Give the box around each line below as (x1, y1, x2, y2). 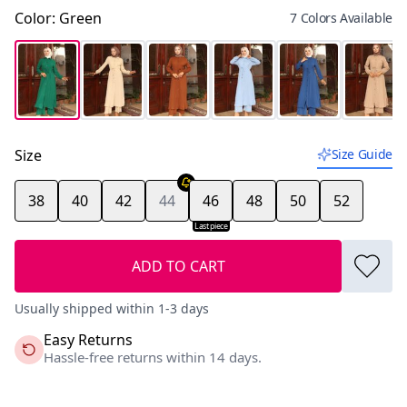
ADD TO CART (131, 255, 225, 276)
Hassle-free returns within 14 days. (44, 347, 262, 366)
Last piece (194, 219, 228, 232)
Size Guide (331, 144, 392, 163)
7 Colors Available (290, 8, 392, 26)
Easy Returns (44, 329, 133, 350)
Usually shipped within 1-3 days (15, 299, 209, 317)
